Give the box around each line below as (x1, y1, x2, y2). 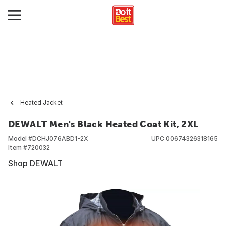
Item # (8, 144, 27, 151)
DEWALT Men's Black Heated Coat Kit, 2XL (8, 119, 199, 129)
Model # (8, 135, 32, 142)
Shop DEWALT (8, 158, 63, 168)
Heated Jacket (20, 99, 63, 106)
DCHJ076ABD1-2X (32, 135, 88, 142)
